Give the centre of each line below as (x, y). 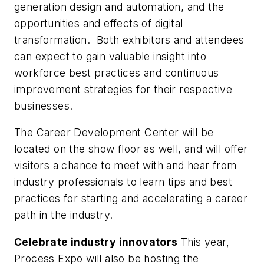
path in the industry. (65, 215)
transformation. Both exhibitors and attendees (129, 39)
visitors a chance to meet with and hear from (126, 166)
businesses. (44, 105)
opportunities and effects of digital (99, 23)
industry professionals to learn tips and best (123, 182)
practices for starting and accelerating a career (131, 199)
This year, (204, 242)
